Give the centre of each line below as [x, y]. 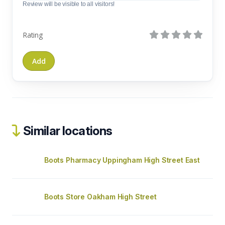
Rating [33, 35]
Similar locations [67, 131]
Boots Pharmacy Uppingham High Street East [122, 160]
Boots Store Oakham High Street [100, 197]
